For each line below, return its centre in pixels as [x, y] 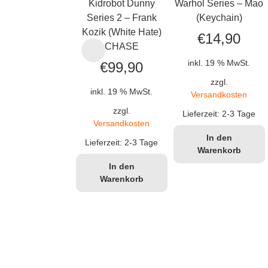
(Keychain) [219, 18]
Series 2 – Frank [121, 18]
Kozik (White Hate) [121, 32]
